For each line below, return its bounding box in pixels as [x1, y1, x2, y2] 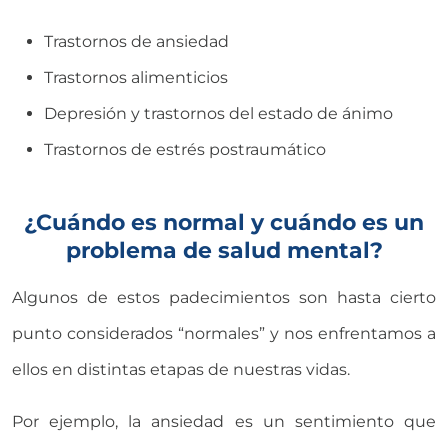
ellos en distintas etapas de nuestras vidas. [12, 359, 350, 379]
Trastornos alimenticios [44, 67, 228, 87]
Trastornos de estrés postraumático [44, 139, 326, 159]
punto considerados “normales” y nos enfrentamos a [12, 323, 436, 343]
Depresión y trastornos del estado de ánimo [44, 103, 393, 123]
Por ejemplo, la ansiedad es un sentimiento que [12, 411, 436, 431]
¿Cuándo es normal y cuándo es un [24, 207, 424, 236]
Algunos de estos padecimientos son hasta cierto [12, 287, 436, 307]
